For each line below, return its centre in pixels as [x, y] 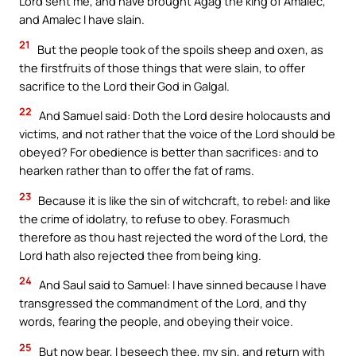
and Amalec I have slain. [82, 19]
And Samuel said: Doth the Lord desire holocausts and [184, 116]
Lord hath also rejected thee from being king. [140, 255]
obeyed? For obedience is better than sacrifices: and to [169, 152]
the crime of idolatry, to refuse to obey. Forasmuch [155, 218]
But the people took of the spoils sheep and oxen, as [179, 49]
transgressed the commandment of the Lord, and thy [163, 303]
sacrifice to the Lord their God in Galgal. [124, 85]
